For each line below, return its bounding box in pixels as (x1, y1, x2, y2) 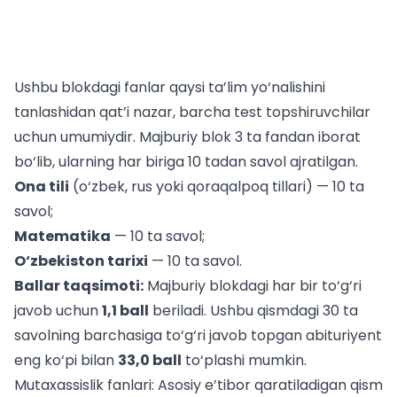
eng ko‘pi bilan (14, 350, 118, 370)
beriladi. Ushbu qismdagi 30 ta (149, 300, 358, 321)
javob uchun (14, 300, 102, 321)
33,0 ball (118, 350, 182, 370)
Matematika (14, 226, 111, 246)
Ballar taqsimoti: (14, 276, 144, 296)
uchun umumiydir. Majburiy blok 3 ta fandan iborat (14, 127, 361, 147)
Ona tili (14, 176, 69, 197)
